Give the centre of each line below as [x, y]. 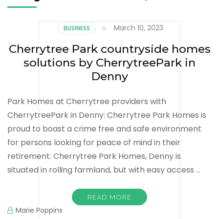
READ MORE [109, 197]
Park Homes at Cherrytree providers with [87, 101]
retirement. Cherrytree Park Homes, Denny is [94, 156]
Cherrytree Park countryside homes [109, 49]
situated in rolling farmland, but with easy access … [104, 170]
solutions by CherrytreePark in [109, 62]
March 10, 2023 [138, 28]
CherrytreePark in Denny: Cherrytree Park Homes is [107, 115]
